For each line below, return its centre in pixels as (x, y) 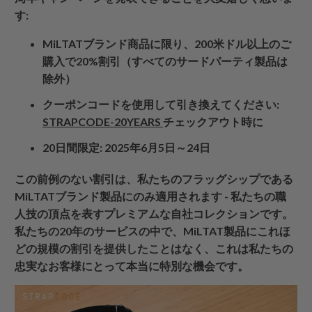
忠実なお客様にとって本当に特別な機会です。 (132, 265)
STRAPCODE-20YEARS (102, 121)
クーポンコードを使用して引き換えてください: (161, 104)
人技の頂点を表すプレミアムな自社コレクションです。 (154, 213)
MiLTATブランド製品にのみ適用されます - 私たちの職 (151, 196)
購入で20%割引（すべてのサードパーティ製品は (165, 61)
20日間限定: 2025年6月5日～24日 (127, 147)
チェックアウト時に (213, 121)
